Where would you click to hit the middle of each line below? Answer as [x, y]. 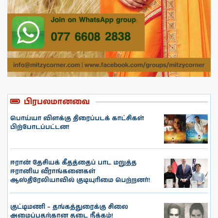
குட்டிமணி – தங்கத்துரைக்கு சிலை [69, 207]
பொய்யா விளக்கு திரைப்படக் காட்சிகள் [77, 118]
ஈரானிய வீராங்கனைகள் [53, 171]
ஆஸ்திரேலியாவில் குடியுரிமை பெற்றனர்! [80, 180]
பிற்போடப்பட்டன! [40, 127]
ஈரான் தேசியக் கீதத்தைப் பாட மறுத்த [73, 163]
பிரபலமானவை [57, 102]
